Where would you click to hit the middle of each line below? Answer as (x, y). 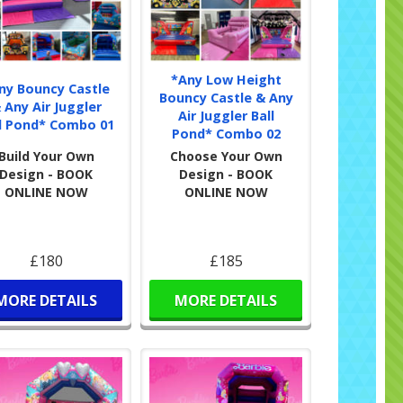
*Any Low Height (226, 80)
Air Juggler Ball (226, 116)
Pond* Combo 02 (226, 134)
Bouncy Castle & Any (226, 98)
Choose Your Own (226, 157)
